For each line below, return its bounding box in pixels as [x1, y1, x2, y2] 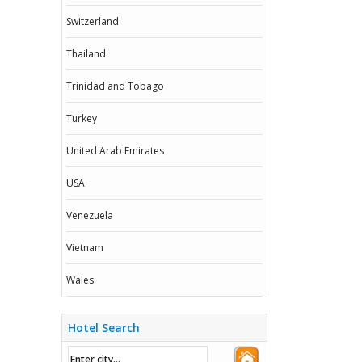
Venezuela [66, 208, 113, 222]
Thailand [66, 47, 106, 61]
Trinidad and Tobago [66, 79, 164, 93]
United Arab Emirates [66, 144, 164, 158]
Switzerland [66, 15, 119, 28]
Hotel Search [68, 320, 140, 335]
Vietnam [66, 241, 103, 255]
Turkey [66, 112, 97, 125]
